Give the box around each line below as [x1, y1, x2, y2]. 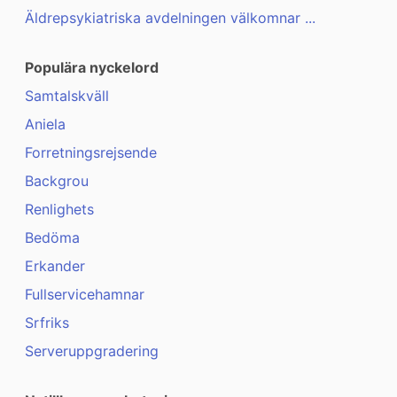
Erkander [25, 257, 85, 276]
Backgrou [25, 172, 89, 191]
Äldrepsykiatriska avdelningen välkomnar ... [25, 9, 315, 27]
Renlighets [25, 200, 94, 219]
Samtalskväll [25, 87, 109, 105]
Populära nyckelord [25, 58, 159, 77]
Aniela [25, 115, 66, 134]
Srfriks [25, 314, 69, 332]
